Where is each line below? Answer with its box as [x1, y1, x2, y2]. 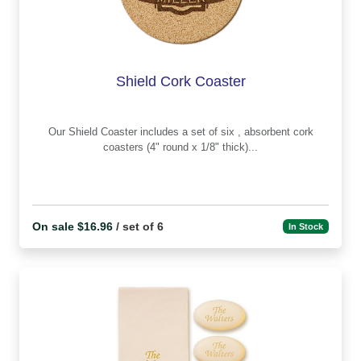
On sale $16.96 [32, 219, 113, 233]
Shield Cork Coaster [115, 73, 246, 90]
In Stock [288, 222, 324, 232]
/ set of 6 [113, 219, 164, 233]
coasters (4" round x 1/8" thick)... [147, 140, 258, 153]
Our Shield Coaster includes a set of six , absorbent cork [48, 125, 68, 138]
